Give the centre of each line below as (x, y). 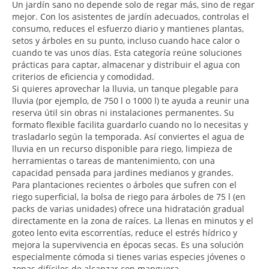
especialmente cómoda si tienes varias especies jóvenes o (128, 256)
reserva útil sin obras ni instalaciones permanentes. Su (123, 112)
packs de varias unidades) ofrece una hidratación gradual (128, 208)
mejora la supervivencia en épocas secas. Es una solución (128, 244)
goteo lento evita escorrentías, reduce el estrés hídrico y (125, 232)
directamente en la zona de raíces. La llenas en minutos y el (133, 220)
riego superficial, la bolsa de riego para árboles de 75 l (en (129, 196)
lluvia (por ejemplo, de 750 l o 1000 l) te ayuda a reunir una (131, 100)
